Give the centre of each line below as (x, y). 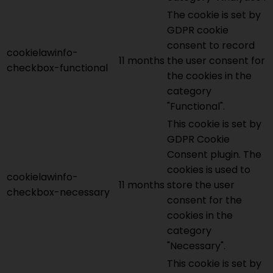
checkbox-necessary (58, 193)
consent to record (211, 46)
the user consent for (216, 61)
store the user (201, 185)
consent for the (204, 200)
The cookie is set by (214, 15)
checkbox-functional (57, 68)
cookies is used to (209, 170)
